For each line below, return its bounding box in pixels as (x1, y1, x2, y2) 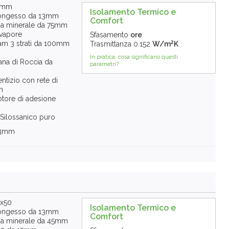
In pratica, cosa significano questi (89, 54, 178, 61)
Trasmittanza (89, 40, 131, 49)
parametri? (89, 61, 119, 68)
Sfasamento (89, 31, 128, 39)
